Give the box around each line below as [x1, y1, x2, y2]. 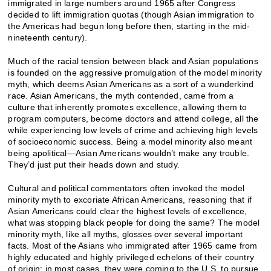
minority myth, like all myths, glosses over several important [8, 229, 243, 239]
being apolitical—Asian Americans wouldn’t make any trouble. [8, 148, 250, 158]
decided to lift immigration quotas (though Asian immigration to [8, 9, 255, 19]
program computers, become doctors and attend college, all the [8, 113, 259, 123]
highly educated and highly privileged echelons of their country [8, 252, 255, 262]
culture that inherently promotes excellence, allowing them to [8, 102, 247, 112]
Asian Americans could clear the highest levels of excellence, [8, 206, 247, 216]
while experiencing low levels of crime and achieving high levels [8, 125, 258, 135]
